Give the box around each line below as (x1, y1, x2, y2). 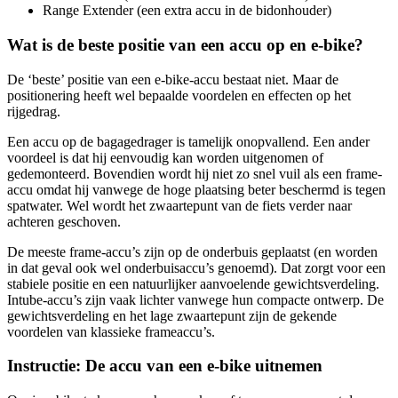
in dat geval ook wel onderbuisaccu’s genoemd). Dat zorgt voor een (7, 259, 386, 275)
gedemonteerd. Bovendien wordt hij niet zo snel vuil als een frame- (7, 165, 382, 181)
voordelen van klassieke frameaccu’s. (7, 323, 219, 339)
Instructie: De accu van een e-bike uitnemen (7, 356, 322, 376)
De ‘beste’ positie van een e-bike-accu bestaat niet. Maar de (7, 71, 338, 87)
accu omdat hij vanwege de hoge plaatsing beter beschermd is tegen (7, 181, 386, 197)
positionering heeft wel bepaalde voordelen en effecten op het (7, 87, 351, 103)
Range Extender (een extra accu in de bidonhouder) (43, 3, 335, 19)
